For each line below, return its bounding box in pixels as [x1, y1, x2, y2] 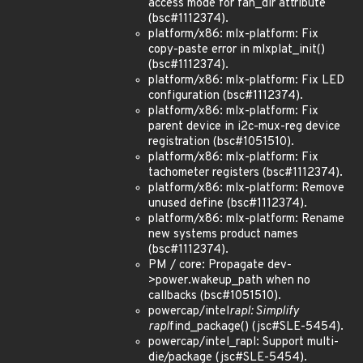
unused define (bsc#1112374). [148, 196, 307, 211]
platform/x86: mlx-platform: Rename [148, 211, 344, 227]
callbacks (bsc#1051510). [148, 288, 281, 304]
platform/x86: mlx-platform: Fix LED [148, 73, 344, 88]
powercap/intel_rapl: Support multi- [148, 335, 339, 350]
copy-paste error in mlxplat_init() [148, 42, 325, 58]
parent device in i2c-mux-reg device [148, 119, 340, 135]
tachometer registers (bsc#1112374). [148, 165, 343, 181]
